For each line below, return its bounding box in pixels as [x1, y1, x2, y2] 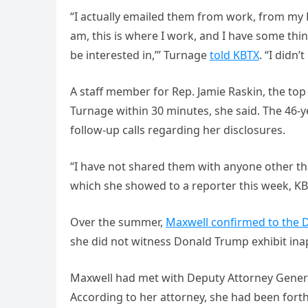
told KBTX [210, 47, 259, 63]
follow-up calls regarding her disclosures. [70, 122, 285, 138]
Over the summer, [70, 214, 166, 230]
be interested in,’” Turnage [70, 47, 210, 63]
